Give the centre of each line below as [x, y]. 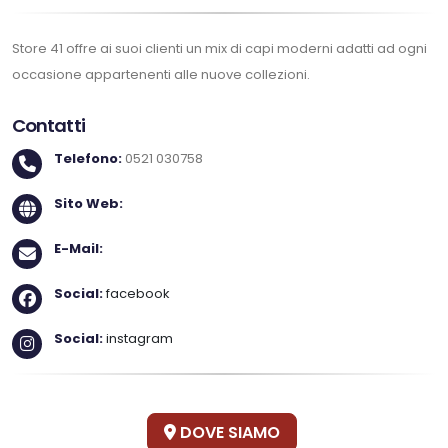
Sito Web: [88, 203]
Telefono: [88, 158]
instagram [139, 338]
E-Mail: [78, 248]
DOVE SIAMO [228, 432]
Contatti [48, 125]
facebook [138, 293]
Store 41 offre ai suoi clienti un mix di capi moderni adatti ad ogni [219, 48]
